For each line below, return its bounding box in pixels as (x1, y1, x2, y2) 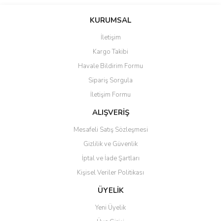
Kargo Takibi (93, 47, 128, 56)
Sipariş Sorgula (88, 76, 133, 85)
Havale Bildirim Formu (78, 62, 143, 71)
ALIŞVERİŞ (92, 108, 129, 117)
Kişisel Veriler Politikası (77, 168, 144, 177)
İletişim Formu (90, 90, 131, 99)
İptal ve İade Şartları (81, 154, 140, 163)
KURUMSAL (90, 15, 131, 25)
